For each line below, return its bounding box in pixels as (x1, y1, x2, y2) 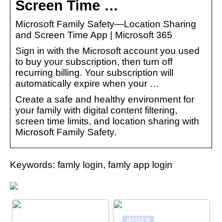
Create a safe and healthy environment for (15, 94, 194, 105)
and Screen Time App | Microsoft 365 (15, 29, 172, 40)
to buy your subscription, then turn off (15, 56, 172, 67)
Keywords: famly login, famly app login (10, 159, 172, 170)
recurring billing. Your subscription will (15, 67, 173, 78)
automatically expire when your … (15, 78, 159, 89)
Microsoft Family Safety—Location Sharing (15, 18, 196, 29)
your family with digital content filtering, (15, 105, 177, 115)
